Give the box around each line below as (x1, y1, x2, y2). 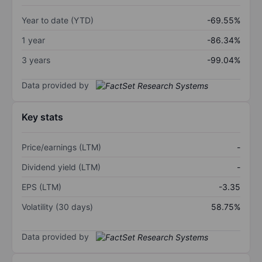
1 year (22, 35, 45, 45)
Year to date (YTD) (22, 15, 94, 25)
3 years (22, 54, 50, 65)
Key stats (22, 111, 63, 123)
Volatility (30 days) (22, 202, 93, 212)
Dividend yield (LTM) (22, 162, 101, 173)
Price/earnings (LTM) (22, 142, 101, 153)
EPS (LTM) (22, 182, 61, 192)
